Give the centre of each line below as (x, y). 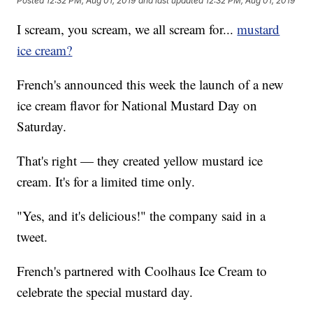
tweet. (32, 237)
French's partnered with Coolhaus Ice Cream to (142, 271)
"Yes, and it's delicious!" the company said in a (141, 216)
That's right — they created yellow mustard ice (140, 161)
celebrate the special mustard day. (105, 292)
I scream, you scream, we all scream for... (127, 29)
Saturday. (42, 126)
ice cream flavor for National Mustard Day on (137, 105)
